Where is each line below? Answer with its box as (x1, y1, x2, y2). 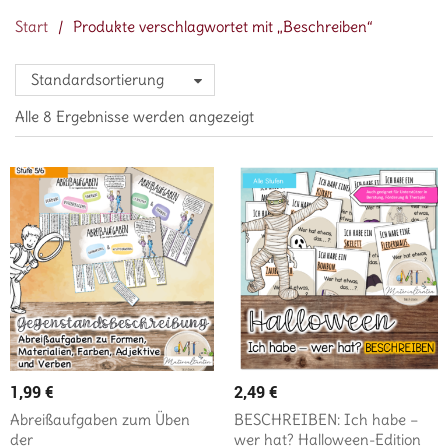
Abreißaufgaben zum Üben (10, 410, 190, 430)
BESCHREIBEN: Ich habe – (234, 410, 419, 430)
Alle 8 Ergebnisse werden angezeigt (15, 107, 254, 127)
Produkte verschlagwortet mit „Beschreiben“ (73, 17, 373, 37)
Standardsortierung (31, 70, 164, 90)
